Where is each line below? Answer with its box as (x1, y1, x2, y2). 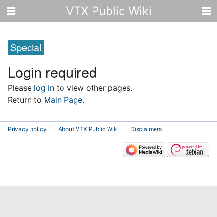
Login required (8, 61, 97, 81)
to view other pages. (54, 83, 132, 93)
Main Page (44, 95, 82, 105)
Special (10, 40, 41, 55)
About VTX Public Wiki (58, 125, 119, 133)
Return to (8, 95, 44, 105)
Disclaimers (130, 125, 162, 133)
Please (8, 83, 34, 93)
